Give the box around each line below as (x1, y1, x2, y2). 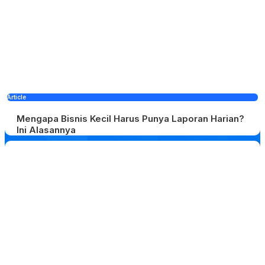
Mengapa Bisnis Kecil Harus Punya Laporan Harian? (17, 113, 244, 125)
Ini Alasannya (17, 124, 76, 136)
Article (7, 93, 26, 102)
